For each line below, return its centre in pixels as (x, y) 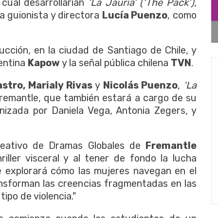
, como (182, 15)
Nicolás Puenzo (140, 85)
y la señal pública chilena (115, 63)
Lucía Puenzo (135, 15)
